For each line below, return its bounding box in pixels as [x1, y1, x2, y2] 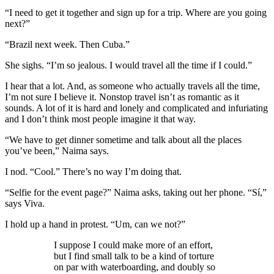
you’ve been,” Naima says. [5, 145, 109, 156]
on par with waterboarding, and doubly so [54, 261, 215, 272]
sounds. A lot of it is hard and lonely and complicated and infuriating [5, 102, 268, 113]
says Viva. [5, 198, 45, 209]
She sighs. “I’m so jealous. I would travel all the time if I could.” [5, 59, 252, 70]
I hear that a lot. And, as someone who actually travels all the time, [5, 80, 260, 91]
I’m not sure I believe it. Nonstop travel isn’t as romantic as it [5, 91, 239, 102]
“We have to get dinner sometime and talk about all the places [5, 134, 242, 145]
